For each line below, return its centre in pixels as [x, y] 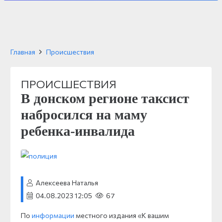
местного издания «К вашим [122, 215]
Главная [23, 52]
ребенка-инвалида [78, 131]
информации [52, 215]
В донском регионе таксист [105, 98]
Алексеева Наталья [67, 183]
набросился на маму [84, 115]
